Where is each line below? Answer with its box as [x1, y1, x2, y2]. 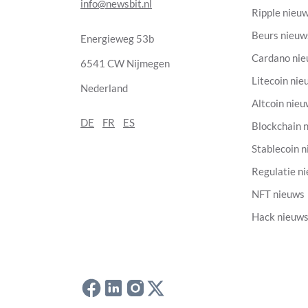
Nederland [80, 82, 128, 94]
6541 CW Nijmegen [80, 57, 170, 69]
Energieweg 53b [80, 32, 154, 45]
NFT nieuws [252, 188, 305, 200]
